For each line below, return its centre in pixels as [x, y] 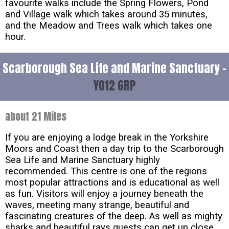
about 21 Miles [36, 116]
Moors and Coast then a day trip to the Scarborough [114, 148]
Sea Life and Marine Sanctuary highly [83, 160]
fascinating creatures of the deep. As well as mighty [114, 216]
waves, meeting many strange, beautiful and [97, 205]
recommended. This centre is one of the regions [106, 171]
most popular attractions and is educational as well [112, 182]
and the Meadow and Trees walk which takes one [109, 25]
